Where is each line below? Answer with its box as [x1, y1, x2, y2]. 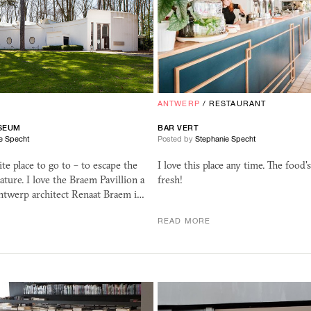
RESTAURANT [209, 99, 267, 108]
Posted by [158, 134, 195, 143]
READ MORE [158, 216, 210, 225]
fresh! [158, 173, 183, 186]
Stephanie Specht [195, 134, 255, 143]
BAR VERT [158, 123, 199, 132]
